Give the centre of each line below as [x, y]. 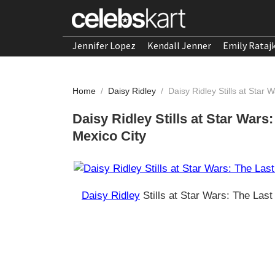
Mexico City [109, 136]
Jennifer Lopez [104, 45]
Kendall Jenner [179, 45]
